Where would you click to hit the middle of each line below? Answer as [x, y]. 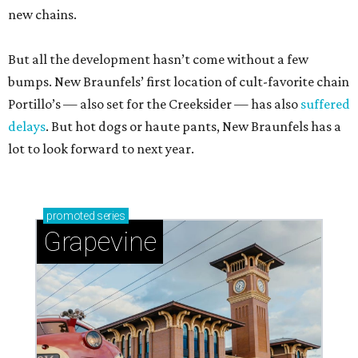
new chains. [42, 15]
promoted [71, 216]
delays [27, 127]
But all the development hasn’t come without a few [158, 60]
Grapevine [100, 242]
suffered [325, 104]
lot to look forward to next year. [101, 149]
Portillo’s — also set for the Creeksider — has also [154, 104]
